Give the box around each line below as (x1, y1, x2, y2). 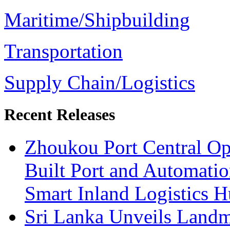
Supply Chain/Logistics (4, 71, 195, 93)
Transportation (4, 40, 123, 62)
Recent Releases (4, 105, 115, 124)
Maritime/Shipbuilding (4, 8, 190, 31)
